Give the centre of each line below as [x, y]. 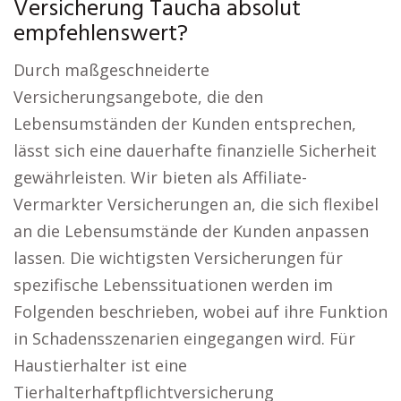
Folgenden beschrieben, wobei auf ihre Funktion [200, 311]
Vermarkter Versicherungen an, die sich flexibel [196, 204]
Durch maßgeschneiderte [111, 70]
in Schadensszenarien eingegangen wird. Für [184, 338]
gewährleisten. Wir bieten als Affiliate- [160, 177]
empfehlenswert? [101, 34]
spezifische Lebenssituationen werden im [173, 285]
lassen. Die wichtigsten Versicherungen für [178, 258]
